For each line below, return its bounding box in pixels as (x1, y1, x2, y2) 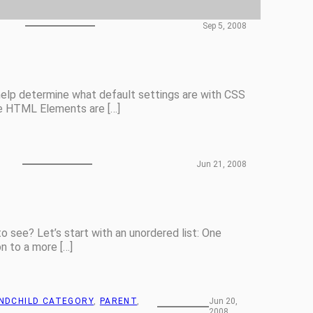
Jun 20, (209, 296, 238, 306)
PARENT (99, 296, 138, 306)
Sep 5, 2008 (202, 20, 247, 31)
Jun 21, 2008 (196, 159, 247, 169)
